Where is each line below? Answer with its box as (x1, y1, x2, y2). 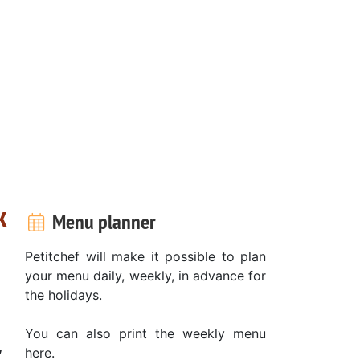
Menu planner (47, 207, 156, 235)
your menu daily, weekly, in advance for (25, 267, 266, 284)
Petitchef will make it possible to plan (25, 247, 266, 264)
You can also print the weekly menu (25, 325, 266, 342)
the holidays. (25, 286, 102, 303)
